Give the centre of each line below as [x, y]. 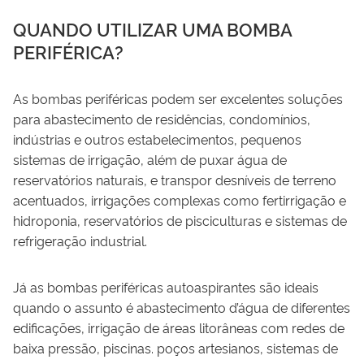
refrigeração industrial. [80, 240]
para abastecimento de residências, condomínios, [162, 118]
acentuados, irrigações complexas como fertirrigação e [180, 199]
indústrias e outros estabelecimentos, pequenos [157, 139]
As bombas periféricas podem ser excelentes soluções [178, 98]
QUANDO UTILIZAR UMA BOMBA [152, 28]
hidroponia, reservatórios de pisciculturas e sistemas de [180, 220]
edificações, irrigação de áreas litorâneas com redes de [179, 327]
